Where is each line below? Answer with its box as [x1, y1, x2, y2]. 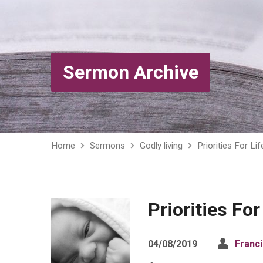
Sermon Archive [63, 61, 198, 83]
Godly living [140, 140, 183, 151]
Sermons [90, 140, 125, 151]
